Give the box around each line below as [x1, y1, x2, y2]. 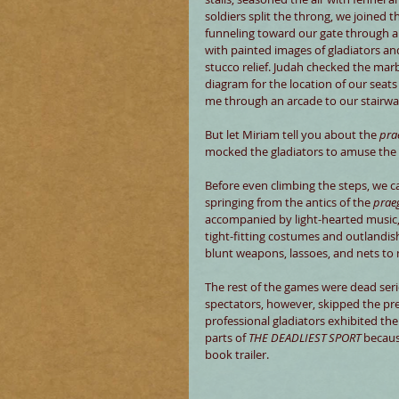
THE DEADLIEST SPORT [248, 330, 361, 346]
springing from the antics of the [205, 194, 373, 210]
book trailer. [205, 346, 269, 362]
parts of [205, 330, 248, 346]
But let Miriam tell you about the [205, 126, 379, 142]
